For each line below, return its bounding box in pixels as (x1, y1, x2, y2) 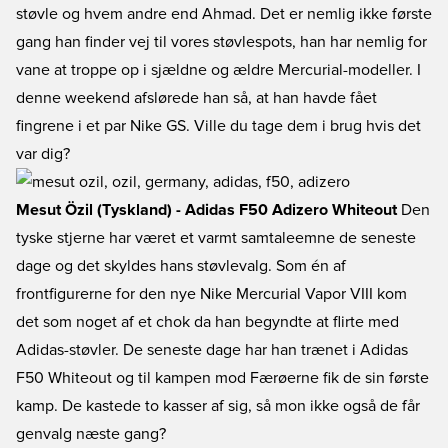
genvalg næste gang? (16, 426, 166, 442)
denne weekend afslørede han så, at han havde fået (16, 90, 377, 106)
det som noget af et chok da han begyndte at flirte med (16, 314, 399, 330)
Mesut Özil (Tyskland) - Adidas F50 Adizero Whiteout (16, 202, 397, 218)
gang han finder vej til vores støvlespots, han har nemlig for (16, 34, 427, 50)
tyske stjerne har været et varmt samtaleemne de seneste (16, 230, 416, 246)
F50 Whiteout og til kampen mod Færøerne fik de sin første (16, 370, 429, 386)
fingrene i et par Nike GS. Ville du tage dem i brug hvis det (16, 118, 421, 134)
